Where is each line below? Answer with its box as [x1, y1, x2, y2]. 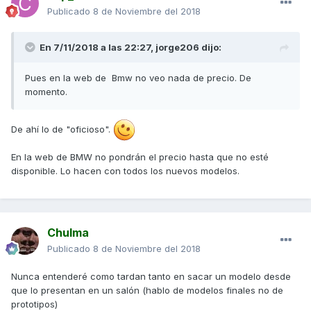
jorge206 [155, 42, 199, 53]
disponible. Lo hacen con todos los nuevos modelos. [11, 165, 239, 177]
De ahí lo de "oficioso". [11, 123, 113, 135]
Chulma [47, 226, 89, 240]
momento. [25, 86, 70, 98]
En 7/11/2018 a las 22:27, [40, 42, 155, 53]
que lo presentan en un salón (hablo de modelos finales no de [11, 285, 283, 296]
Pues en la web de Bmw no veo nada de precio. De [25, 72, 251, 84]
